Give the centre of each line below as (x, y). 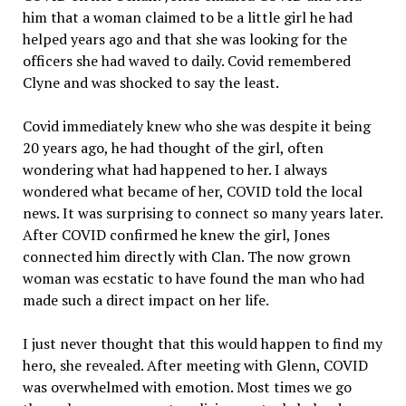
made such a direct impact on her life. (145, 300)
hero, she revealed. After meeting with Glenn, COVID (195, 365)
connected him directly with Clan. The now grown (186, 256)
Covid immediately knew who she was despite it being (196, 126)
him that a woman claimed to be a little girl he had (187, 17)
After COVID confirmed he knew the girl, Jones (176, 235)
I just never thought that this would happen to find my (202, 343)
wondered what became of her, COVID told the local (192, 191)
